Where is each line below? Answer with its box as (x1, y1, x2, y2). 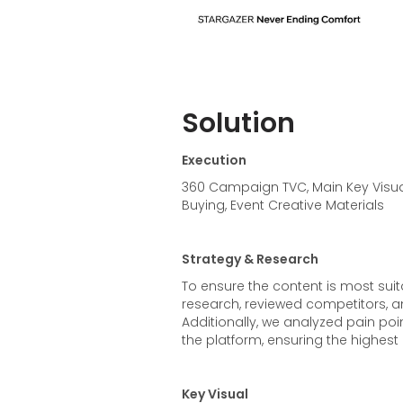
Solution (181, 104, 295, 143)
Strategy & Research (181, 250, 318, 269)
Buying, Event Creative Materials (181, 196, 384, 215)
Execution (181, 151, 246, 170)
